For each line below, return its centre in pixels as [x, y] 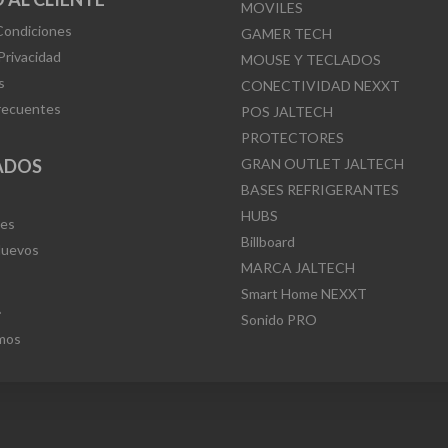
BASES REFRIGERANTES [319, 189]
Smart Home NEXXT [303, 293]
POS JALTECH [286, 111]
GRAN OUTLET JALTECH [322, 163]
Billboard [267, 241]
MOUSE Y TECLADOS [310, 59]
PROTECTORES [292, 137]
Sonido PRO [278, 319]
